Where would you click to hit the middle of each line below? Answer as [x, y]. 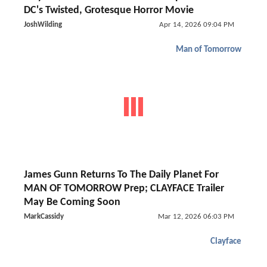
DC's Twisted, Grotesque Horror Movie [109, 10]
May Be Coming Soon [72, 202]
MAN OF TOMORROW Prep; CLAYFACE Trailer [124, 189]
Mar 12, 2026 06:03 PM [196, 217]
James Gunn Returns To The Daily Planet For [121, 175]
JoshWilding [43, 25]
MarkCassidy [44, 217]
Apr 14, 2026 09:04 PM [196, 25]
